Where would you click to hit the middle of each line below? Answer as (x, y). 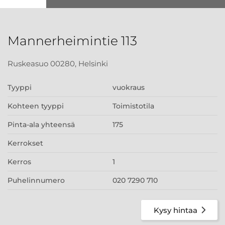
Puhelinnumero (36, 180)
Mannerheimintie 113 (72, 41)
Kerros (19, 162)
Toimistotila (133, 106)
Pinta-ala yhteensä (41, 125)
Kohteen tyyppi (36, 106)
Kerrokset (25, 143)
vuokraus (129, 87)
